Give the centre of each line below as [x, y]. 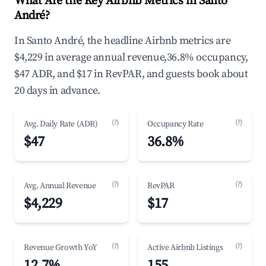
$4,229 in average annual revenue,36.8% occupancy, [131, 57]
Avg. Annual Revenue [60, 186]
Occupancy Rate [175, 124]
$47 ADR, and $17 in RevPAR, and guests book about [131, 74]
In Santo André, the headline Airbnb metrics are [123, 41]
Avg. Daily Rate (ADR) [61, 124]
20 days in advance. [57, 91]
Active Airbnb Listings [185, 248]
